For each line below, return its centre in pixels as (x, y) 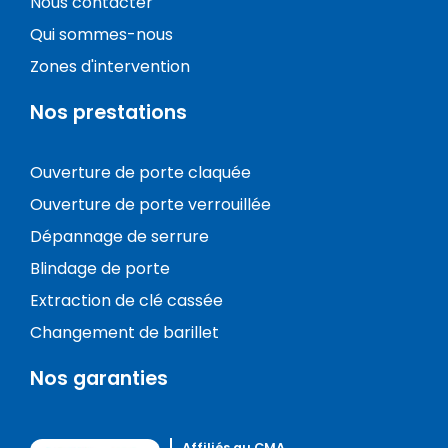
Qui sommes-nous (101, 34)
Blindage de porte (100, 269)
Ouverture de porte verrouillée (150, 205)
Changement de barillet (124, 333)
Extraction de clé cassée (126, 301)
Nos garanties (99, 379)
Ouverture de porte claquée (140, 173)
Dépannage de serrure (119, 237)
